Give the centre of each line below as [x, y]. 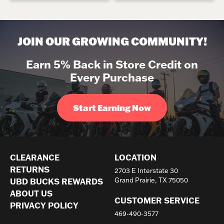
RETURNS [30, 169]
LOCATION [135, 157]
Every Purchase [112, 77]
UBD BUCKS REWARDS [56, 181]
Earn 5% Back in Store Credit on [112, 64]
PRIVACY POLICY [44, 205]
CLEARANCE [35, 157]
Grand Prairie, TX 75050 [151, 180]
